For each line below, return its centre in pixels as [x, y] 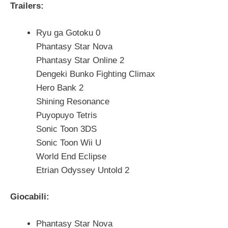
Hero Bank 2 [60, 88]
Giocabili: [30, 197]
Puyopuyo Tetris [67, 115]
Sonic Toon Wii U [69, 142]
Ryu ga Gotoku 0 [68, 33]
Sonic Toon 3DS [66, 129]
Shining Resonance [73, 101]
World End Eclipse [71, 156]
